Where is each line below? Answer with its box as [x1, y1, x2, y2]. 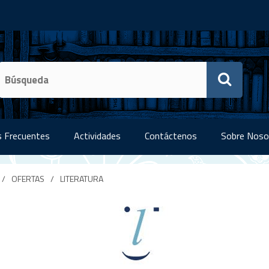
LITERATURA [59, 172, 103, 185]
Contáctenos [145, 128, 197, 143]
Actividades [74, 128, 121, 143]
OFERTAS [11, 172, 44, 185]
